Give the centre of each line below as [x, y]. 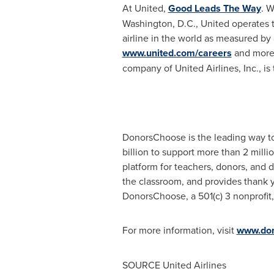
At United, [145, 8]
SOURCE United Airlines [174, 265]
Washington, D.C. [159, 23]
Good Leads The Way [214, 8]
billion [135, 152]
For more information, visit [179, 230]
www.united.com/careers [177, 53]
